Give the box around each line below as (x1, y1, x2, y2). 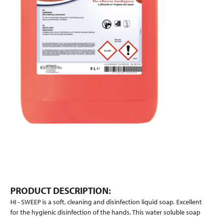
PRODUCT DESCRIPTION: (10, 184, 111, 196)
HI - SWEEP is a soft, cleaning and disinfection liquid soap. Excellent (10, 197, 202, 207)
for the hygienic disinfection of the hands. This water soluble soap (10, 208, 200, 217)
